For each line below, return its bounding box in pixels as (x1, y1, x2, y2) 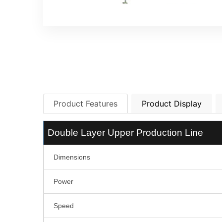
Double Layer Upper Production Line (48, 127, 203, 138)
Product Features (54, 99, 117, 109)
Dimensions (54, 153, 90, 161)
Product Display (142, 99, 202, 109)
